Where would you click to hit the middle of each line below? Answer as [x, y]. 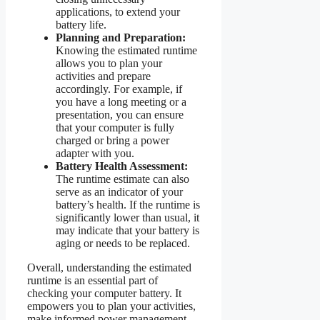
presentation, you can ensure [120, 114]
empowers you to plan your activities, [111, 306]
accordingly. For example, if [119, 89]
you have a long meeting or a [121, 101]
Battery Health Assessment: [122, 166]
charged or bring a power [112, 140]
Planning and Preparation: [121, 37]
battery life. [81, 24]
